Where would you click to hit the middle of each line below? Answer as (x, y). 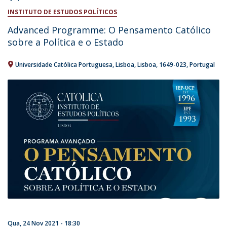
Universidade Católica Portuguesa (64, 64)
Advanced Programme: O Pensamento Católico (109, 30)
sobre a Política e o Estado (66, 42)
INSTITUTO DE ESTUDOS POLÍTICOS (62, 12)
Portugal (202, 64)
